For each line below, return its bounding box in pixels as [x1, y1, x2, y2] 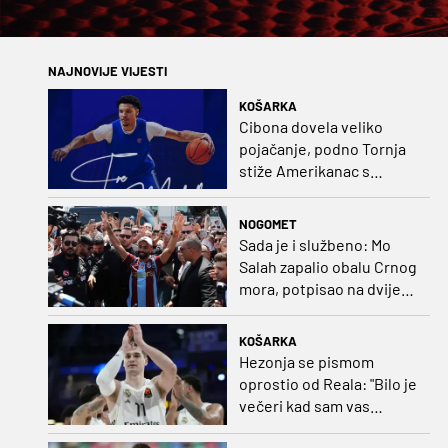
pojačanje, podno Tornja [238, 138, 406, 158]
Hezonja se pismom [238, 352, 374, 372]
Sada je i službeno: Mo [238, 234, 391, 254]
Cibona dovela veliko [238, 116, 383, 136]
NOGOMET [238, 215, 297, 232]
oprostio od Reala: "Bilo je [238, 374, 417, 394]
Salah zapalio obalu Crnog [238, 256, 417, 276]
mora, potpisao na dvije [238, 278, 401, 298]
